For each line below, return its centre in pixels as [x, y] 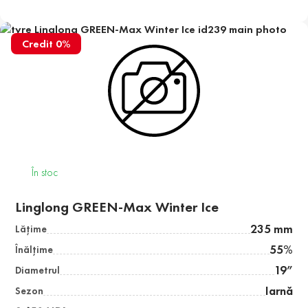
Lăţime [31, 229]
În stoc [45, 173]
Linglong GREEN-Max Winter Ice [117, 207]
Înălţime [34, 250]
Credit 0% [46, 44]
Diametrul [38, 271]
